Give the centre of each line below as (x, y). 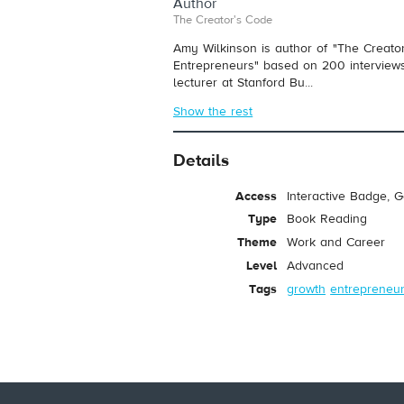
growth (306, 289)
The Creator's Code (223, 20)
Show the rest (213, 111)
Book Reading (327, 220)
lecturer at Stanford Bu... (243, 83)
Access (256, 196)
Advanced (315, 266)
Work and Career (336, 243)
